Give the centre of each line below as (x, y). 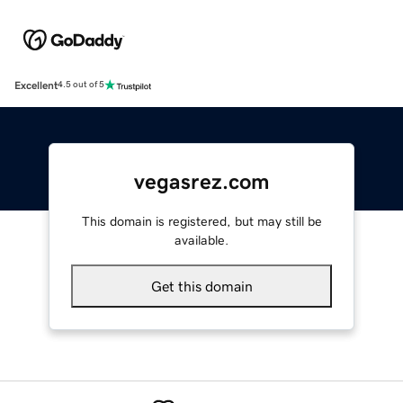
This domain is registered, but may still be (201, 221)
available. (201, 240)
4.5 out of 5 (81, 85)
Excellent (36, 85)
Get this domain (201, 286)
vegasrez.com (201, 181)
